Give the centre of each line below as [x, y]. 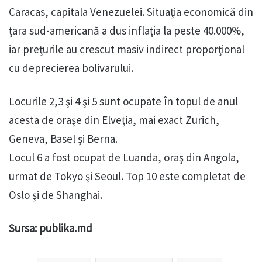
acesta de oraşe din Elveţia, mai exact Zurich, [114, 120]
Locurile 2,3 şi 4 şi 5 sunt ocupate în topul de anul [123, 101]
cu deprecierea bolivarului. [71, 68]
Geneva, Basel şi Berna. [63, 138]
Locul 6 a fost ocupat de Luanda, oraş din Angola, [124, 157]
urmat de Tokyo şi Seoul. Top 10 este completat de [127, 176]
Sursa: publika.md [51, 228]
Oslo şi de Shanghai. [56, 194]
